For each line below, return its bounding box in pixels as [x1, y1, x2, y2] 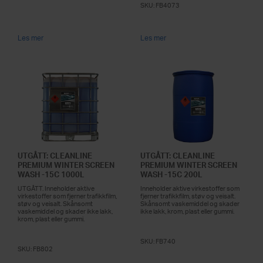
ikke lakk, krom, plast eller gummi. [140, 207, 234, 215]
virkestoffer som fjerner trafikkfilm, [18, 191, 117, 200]
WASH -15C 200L [140, 169, 203, 179]
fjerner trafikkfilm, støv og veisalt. [140, 191, 235, 200]
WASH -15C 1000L [18, 169, 85, 179]
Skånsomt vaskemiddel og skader [140, 199, 240, 208]
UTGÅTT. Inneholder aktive [18, 184, 95, 193]
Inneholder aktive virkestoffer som [140, 184, 240, 193]
